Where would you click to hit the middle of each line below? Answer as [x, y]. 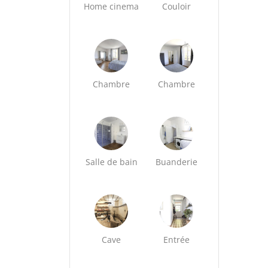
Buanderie [177, 162]
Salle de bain [111, 162]
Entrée [177, 240]
